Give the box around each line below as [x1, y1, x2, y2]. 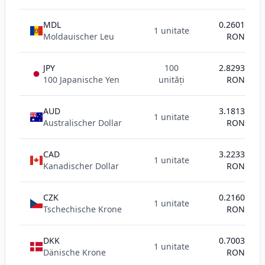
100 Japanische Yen [43, 74, 119, 85]
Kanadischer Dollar [43, 160, 119, 172]
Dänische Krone [43, 247, 106, 258]
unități [159, 74, 185, 85]
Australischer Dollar [43, 117, 122, 128]
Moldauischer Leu [43, 31, 114, 42]
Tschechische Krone [43, 203, 122, 215]
